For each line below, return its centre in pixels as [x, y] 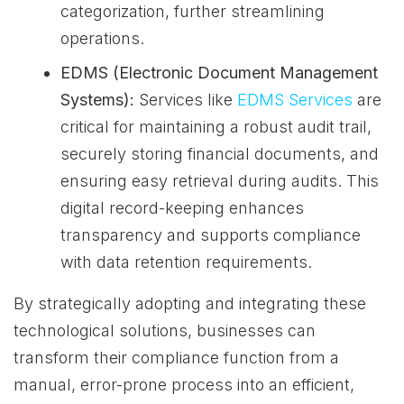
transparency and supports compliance [211, 235]
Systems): [97, 100]
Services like [186, 100]
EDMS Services [295, 100]
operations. [102, 38]
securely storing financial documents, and [220, 154]
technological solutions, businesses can [165, 331]
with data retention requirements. [186, 262]
